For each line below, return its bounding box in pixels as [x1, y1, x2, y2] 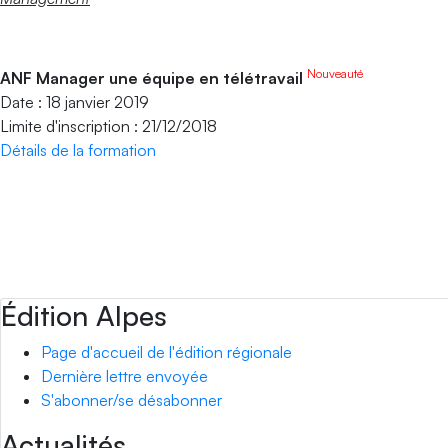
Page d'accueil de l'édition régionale [41, 342, 292, 362]
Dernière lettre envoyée [41, 366, 208, 386]
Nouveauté [307, 66, 363, 81]
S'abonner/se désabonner [41, 390, 222, 410]
